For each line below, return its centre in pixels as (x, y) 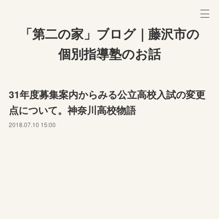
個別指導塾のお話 (109, 54)
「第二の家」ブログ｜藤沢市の (109, 34)
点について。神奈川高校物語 (73, 110)
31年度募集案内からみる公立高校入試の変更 (107, 94)
